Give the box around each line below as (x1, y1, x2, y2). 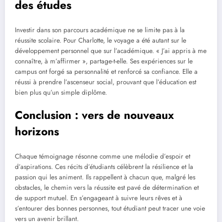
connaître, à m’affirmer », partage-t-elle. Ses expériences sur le (15, 56, 193, 66)
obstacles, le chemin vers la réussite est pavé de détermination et (15, 182, 199, 192)
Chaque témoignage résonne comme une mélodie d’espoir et (15, 151, 190, 161)
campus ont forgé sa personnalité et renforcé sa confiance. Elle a (15, 66, 198, 76)
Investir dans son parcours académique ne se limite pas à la (15, 25, 185, 35)
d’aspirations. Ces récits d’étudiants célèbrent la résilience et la (15, 162, 193, 171)
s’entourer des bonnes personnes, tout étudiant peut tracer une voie (15, 203, 205, 213)
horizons (15, 123, 59, 140)
